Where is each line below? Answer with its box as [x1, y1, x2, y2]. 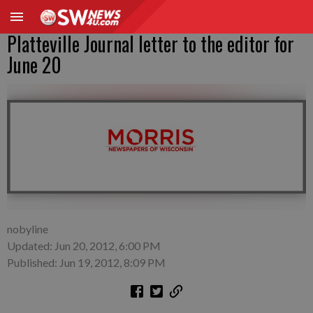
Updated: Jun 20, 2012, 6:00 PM [7, 239, 161, 252]
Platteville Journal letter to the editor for [7, 29, 294, 58]
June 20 [7, 50, 61, 79]
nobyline [7, 222, 48, 235]
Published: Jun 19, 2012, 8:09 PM [7, 256, 166, 269]
